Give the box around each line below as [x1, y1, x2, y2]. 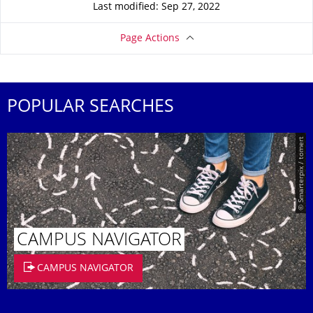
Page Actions [119, 34, 180, 43]
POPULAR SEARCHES [7, 99, 174, 117]
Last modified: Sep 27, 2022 [93, 2, 220, 12]
